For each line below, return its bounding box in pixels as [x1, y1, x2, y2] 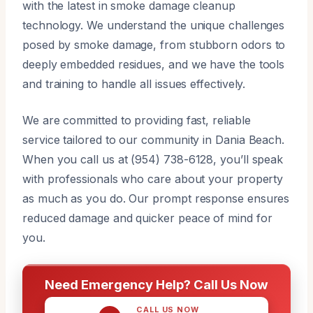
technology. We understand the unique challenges [22, 17, 285, 32]
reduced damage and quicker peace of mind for [22, 210, 272, 225]
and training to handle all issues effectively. [22, 76, 246, 91]
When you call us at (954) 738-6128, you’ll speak [22, 152, 284, 166]
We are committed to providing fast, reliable [22, 112, 251, 127]
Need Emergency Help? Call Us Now [45, 276, 268, 292]
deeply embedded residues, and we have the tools [22, 57, 285, 71]
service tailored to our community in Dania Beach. [22, 132, 285, 147]
